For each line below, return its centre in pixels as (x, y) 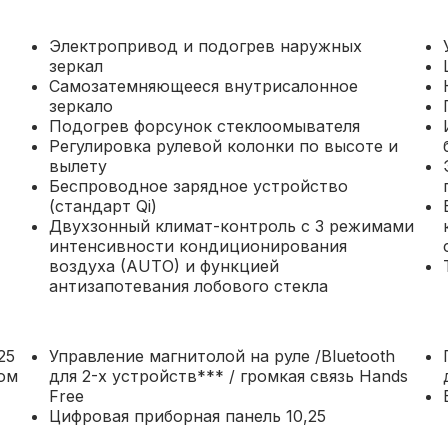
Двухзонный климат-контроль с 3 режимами (231, 226)
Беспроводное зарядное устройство (198, 186)
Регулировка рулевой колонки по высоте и (223, 146)
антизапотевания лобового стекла (188, 286)
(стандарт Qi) (102, 206)
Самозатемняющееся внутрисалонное (203, 86)
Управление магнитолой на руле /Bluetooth (221, 356)
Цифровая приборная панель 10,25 (187, 416)
